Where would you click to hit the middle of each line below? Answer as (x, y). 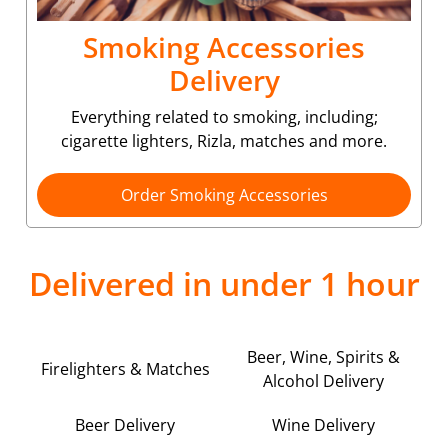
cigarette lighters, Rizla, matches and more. (224, 140)
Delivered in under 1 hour (224, 283)
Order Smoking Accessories (224, 194)
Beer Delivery (125, 425)
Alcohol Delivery (323, 380)
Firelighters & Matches (125, 368)
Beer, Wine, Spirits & (323, 356)
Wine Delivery (323, 425)
